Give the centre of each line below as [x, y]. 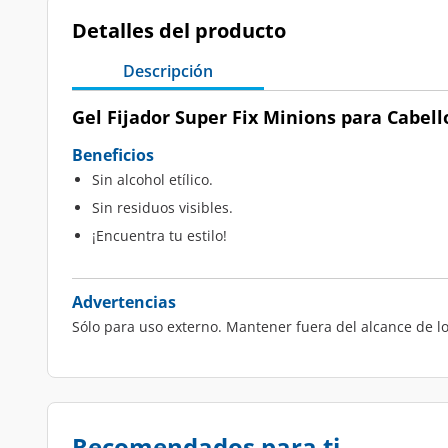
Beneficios [113, 155]
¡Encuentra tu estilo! [159, 235]
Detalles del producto [179, 30]
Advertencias [124, 302]
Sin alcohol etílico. [152, 179]
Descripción [168, 71]
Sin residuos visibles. [162, 207]
